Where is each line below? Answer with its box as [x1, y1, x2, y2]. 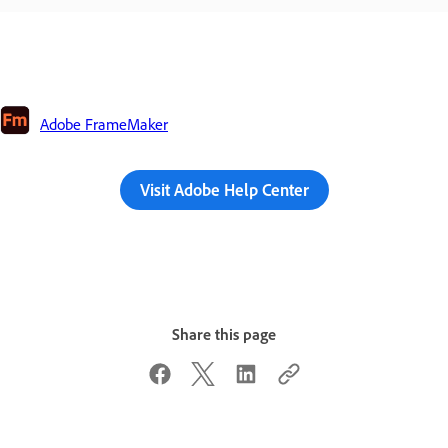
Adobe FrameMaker [40, 114, 168, 135]
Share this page [172, 324, 276, 345]
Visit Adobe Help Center [139, 178, 309, 200]
